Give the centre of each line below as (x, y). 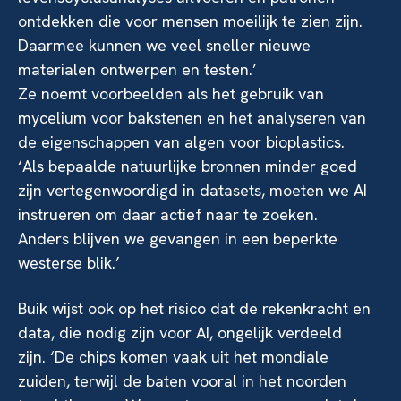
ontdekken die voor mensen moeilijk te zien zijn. (190, 21)
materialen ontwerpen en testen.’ (137, 69)
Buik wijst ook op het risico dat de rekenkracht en (194, 308)
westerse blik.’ (69, 262)
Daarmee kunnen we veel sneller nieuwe (164, 45)
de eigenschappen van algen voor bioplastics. (181, 141)
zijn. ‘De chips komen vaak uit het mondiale (173, 356)
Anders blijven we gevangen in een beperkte (178, 238)
